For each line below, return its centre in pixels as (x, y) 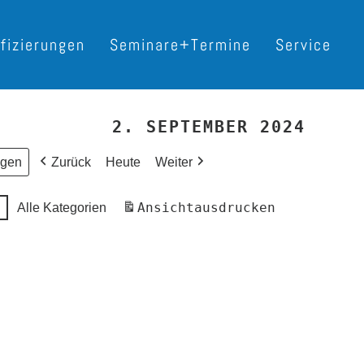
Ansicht (166, 208)
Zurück (71, 162)
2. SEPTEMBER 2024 (209, 127)
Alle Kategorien (62, 208)
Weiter (174, 162)
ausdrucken (235, 208)
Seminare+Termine (180, 45)
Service (303, 45)
